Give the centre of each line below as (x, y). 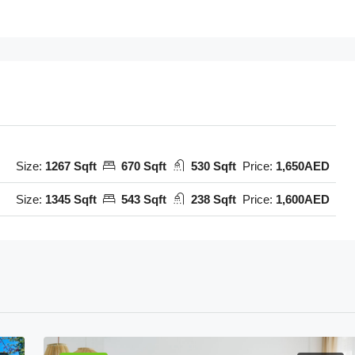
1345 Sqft (71, 200)
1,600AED (303, 200)
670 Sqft (144, 166)
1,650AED (303, 166)
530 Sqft (214, 166)
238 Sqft (214, 200)
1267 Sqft (71, 166)
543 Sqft (144, 200)
